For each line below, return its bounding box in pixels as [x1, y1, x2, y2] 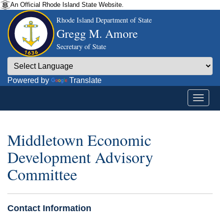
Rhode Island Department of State [56, 15, 152, 25]
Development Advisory [7, 146, 153, 168]
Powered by [7, 76, 51, 84]
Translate [69, 76, 102, 84]
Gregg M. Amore [56, 26, 138, 41]
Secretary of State [56, 42, 106, 51]
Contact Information [7, 203, 91, 213]
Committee [7, 164, 77, 185]
